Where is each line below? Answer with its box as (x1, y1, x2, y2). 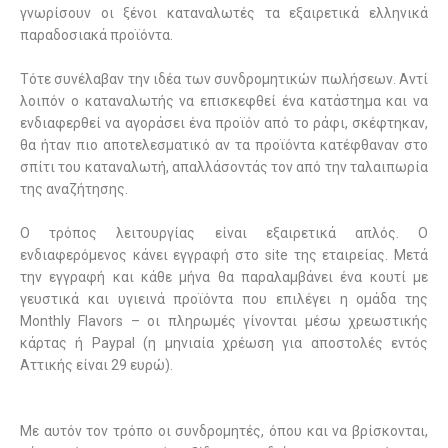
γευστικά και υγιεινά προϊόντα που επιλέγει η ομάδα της (20, 291, 428, 307)
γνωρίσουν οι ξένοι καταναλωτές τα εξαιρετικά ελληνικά (20, 5, 428, 21)
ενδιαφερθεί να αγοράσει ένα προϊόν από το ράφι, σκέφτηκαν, (20, 115, 428, 131)
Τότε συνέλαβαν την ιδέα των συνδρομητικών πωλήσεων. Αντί (20, 71, 428, 87)
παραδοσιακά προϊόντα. (20, 27, 173, 43)
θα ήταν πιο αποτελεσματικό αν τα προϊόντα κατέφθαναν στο (20, 137, 428, 153)
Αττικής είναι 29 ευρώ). (20, 357, 173, 373)
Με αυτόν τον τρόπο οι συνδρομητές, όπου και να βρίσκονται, (20, 423, 428, 439)
